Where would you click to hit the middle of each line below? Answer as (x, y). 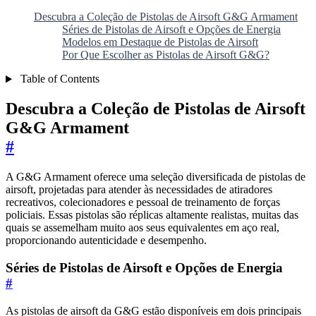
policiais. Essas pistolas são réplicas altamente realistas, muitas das (152, 215)
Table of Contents (58, 79)
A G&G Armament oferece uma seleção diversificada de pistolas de (156, 177)
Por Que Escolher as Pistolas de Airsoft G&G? (166, 55)
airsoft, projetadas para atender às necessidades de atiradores (139, 190)
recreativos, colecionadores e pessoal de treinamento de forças (143, 202)
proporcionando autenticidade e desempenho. (106, 241)
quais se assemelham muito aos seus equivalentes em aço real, (142, 228)
